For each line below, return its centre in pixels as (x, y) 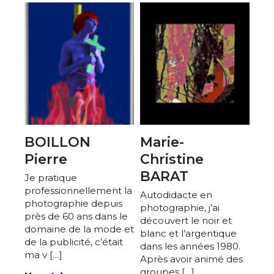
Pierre (46, 159)
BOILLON (57, 142)
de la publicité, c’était (74, 242)
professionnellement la (78, 190)
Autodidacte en (176, 194)
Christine (172, 159)
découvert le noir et (186, 220)
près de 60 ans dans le (76, 216)
